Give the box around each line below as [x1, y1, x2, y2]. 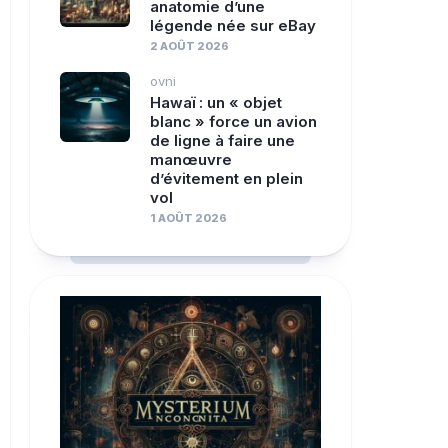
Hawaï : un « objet [150, 93, 282, 112]
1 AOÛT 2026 [150, 211, 227, 225]
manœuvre [150, 150, 232, 169]
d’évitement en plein [150, 169, 303, 188]
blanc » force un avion [150, 112, 317, 131]
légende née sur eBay [150, 16, 316, 35]
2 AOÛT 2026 [150, 39, 229, 53]
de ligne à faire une [150, 131, 295, 150]
